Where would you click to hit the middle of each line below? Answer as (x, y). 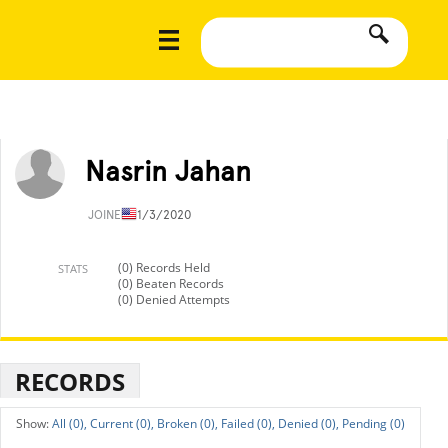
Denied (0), (308, 423)
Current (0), (122, 423)
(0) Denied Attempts (174, 299)
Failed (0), (248, 423)
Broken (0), (187, 423)
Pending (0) (373, 423)
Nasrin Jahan (168, 171)
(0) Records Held (164, 267)
